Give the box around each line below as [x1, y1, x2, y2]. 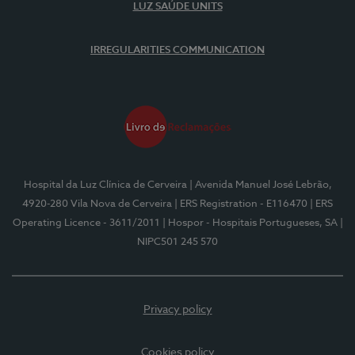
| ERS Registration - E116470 [174, 199, 307, 209]
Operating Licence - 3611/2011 [12, 218, 160, 228]
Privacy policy [143, 304, 212, 315]
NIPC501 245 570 [137, 237, 218, 247]
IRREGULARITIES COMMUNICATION [90, 45, 265, 55]
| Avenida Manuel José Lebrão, [189, 180, 332, 190]
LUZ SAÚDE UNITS [132, 2, 223, 12]
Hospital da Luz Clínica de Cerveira [23, 180, 187, 190]
